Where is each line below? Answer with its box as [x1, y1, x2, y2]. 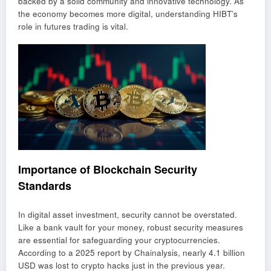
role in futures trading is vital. [18, 21, 128, 33]
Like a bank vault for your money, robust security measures [18, 221, 243, 233]
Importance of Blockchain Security [18, 162, 197, 178]
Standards [18, 178, 71, 194]
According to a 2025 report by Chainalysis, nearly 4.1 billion [18, 246, 245, 258]
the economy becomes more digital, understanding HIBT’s [18, 8, 238, 20]
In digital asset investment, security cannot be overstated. [18, 208, 237, 220]
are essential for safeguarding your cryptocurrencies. [18, 233, 220, 246]
